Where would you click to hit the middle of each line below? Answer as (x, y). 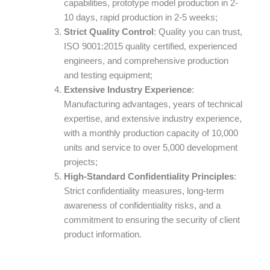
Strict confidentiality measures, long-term (144, 191)
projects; (80, 162)
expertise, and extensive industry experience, (152, 118)
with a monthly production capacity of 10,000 (151, 133)
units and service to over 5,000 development (150, 147)
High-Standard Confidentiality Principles (149, 176)
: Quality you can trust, (198, 32)
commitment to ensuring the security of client (152, 220)
